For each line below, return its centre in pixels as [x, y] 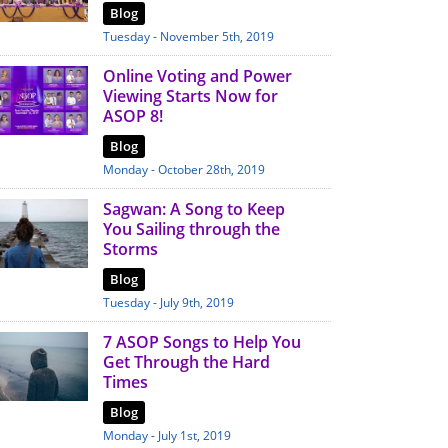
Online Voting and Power [197, 76]
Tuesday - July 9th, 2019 [168, 302]
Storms [130, 249]
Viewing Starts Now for [190, 96]
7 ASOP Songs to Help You [201, 342]
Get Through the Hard [186, 362]
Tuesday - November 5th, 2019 [188, 36]
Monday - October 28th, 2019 [183, 169]
